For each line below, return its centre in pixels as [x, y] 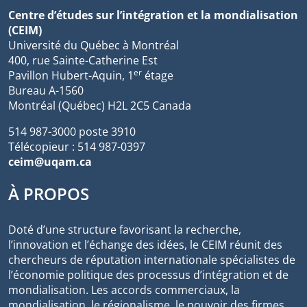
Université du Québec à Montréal [94, 46]
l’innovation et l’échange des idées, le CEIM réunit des [145, 245]
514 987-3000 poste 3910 [72, 132]
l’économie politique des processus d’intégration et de [148, 275]
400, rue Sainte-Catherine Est [83, 61]
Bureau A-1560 [46, 91]
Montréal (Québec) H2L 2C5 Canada [100, 106]
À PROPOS [49, 194]
